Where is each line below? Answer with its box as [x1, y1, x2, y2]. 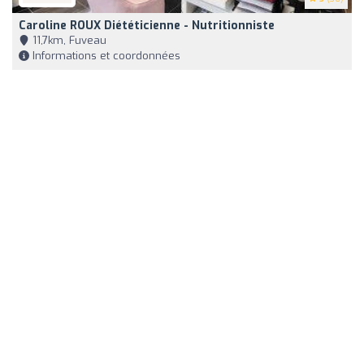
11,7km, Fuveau [29, 33, 106, 47]
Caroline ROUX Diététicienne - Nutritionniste [19, 18, 275, 33]
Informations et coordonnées [29, 49, 180, 63]
